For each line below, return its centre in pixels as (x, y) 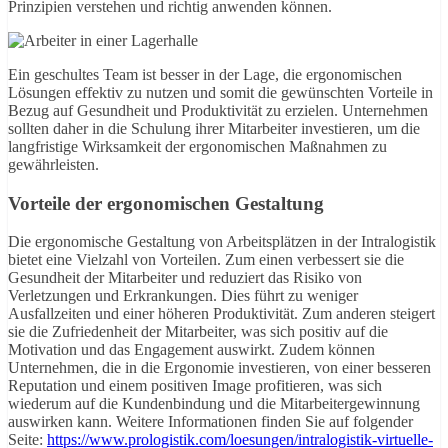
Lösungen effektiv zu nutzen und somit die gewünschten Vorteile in (220, 92)
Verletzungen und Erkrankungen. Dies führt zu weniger (183, 296)
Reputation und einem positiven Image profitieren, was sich (195, 386)
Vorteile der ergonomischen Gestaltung (166, 203)
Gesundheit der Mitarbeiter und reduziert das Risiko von (185, 278)
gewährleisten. (53, 164)
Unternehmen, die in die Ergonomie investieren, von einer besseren (219, 368)
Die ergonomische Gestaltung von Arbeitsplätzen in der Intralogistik (222, 242)
